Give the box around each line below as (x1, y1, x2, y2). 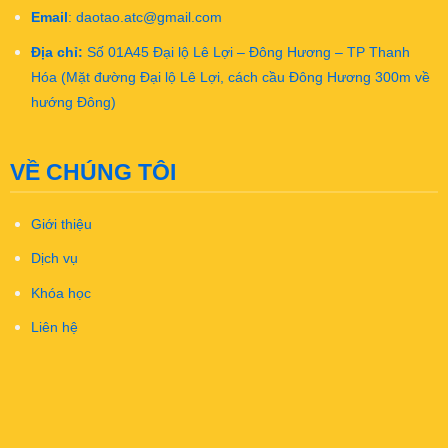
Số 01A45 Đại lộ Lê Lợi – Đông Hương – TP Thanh (82, 44, 410, 60)
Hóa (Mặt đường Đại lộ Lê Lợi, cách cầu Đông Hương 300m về (30, 69, 430, 85)
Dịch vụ (30, 251, 78, 267)
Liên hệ (30, 320, 78, 336)
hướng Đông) (30, 94, 116, 110)
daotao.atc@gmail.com (75, 10, 222, 26)
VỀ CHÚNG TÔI (9, 159, 176, 186)
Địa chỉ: (30, 44, 83, 60)
